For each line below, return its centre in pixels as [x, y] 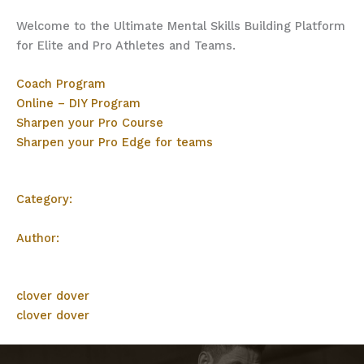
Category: [44, 199]
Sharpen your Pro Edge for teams [115, 143]
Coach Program [61, 84]
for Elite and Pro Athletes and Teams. [126, 45]
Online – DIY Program [78, 104]
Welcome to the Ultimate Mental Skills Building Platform [181, 26]
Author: [38, 238]
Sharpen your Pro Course [90, 123]
